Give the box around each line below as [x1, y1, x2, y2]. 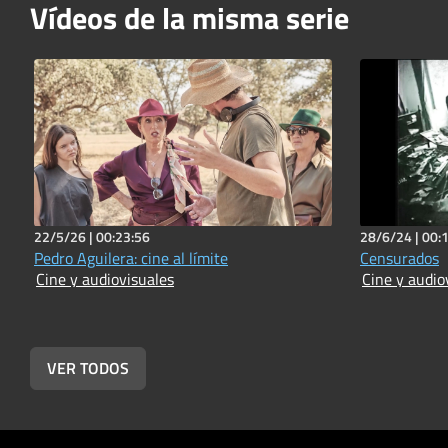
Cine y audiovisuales [36, 266, 174, 291]
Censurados [360, 245, 439, 270]
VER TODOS [47, 355, 129, 380]
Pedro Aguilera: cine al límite [34, 245, 228, 270]
